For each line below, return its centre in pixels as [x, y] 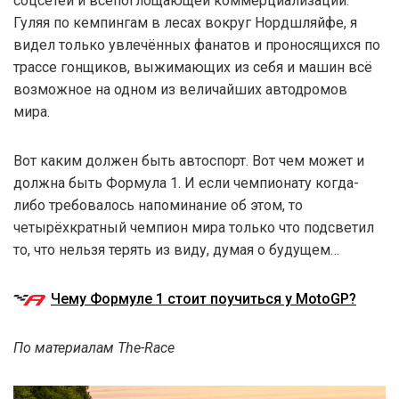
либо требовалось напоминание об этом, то [158, 206]
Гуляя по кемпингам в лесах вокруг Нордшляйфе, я [185, 23]
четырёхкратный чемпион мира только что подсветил [194, 228]
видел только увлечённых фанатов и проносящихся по [197, 45]
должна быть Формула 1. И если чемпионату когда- [186, 183]
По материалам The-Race [94, 348]
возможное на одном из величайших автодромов [180, 90]
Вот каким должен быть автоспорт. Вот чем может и [189, 161]
